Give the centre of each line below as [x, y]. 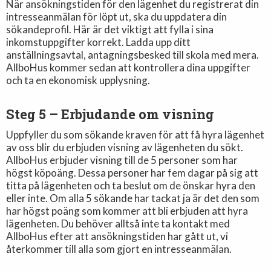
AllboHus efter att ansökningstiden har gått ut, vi [117, 236]
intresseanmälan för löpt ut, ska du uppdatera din [117, 17]
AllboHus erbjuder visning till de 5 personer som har [122, 160]
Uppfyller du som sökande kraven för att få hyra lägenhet [135, 134]
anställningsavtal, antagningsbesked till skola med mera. [133, 55]
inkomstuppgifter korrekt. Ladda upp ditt [99, 42]
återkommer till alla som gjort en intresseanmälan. [119, 249]
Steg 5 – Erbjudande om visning [110, 114]
